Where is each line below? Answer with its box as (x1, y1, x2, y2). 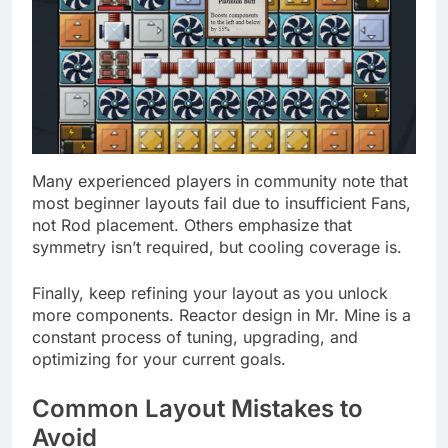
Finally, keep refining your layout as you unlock (32, 282, 388, 303)
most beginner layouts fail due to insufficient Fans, (32, 192, 411, 213)
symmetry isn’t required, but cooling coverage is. (32, 236, 402, 257)
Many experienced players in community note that (32, 170, 408, 191)
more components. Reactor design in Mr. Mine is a (32, 304, 411, 325)
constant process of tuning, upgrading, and (32, 326, 358, 347)
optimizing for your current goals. (32, 348, 286, 369)
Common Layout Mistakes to (32, 393, 363, 423)
